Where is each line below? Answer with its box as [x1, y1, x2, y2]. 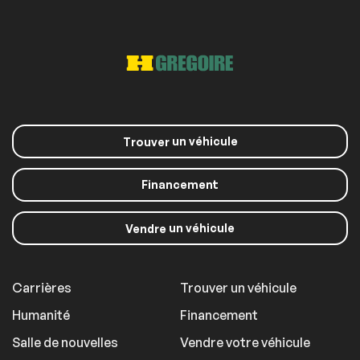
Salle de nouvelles [12, 334, 118, 351]
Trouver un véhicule [180, 280, 297, 297]
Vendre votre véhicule [180, 334, 310, 351]
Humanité [12, 307, 70, 324]
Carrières [12, 280, 72, 297]
